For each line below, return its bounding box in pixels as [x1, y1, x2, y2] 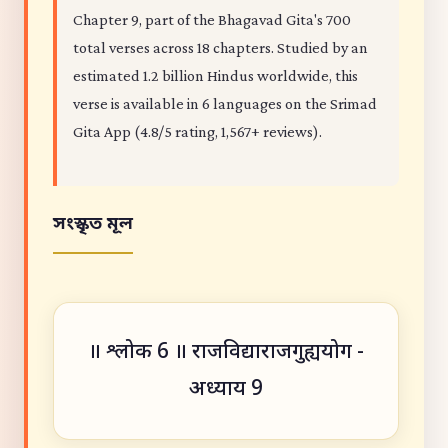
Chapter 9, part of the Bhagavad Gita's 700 [73, 11, 351, 28]
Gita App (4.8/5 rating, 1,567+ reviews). [73, 123, 322, 140]
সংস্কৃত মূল [53, 212, 133, 236]
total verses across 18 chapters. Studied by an [73, 39, 368, 56]
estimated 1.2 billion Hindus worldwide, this [73, 67, 358, 84]
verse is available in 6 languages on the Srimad [73, 95, 377, 112]
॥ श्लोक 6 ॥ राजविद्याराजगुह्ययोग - [88, 339, 364, 366]
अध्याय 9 [189, 376, 263, 403]
